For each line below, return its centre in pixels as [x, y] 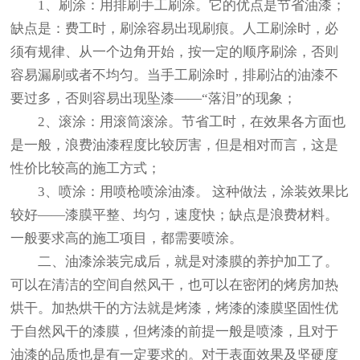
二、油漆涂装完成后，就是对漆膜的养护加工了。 [175, 261]
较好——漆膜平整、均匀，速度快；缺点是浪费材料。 [175, 215]
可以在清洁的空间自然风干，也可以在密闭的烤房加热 [175, 284]
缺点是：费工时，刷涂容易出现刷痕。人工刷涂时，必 [175, 28]
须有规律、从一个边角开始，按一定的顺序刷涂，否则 [175, 51]
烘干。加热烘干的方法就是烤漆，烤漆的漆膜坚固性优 [175, 308]
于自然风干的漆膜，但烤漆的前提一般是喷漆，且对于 [175, 331]
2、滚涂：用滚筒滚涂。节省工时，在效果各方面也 [178, 121]
